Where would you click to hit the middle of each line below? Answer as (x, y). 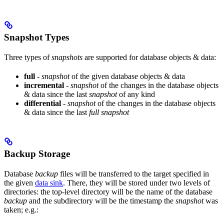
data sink (49, 183)
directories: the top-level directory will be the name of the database (108, 192)
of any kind (136, 94)
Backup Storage (37, 154)
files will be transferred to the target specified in (133, 174)
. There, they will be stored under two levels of (136, 183)
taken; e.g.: (21, 210)
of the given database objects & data (127, 76)
